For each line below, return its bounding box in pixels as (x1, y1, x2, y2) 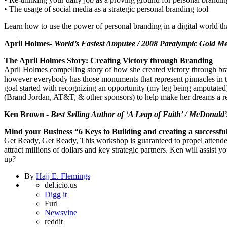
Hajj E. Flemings (36, 172, 90, 181)
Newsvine (45, 208, 77, 217)
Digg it (45, 190, 67, 199)
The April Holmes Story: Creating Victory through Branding (4, 56, 213, 65)
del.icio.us (45, 181, 77, 190)
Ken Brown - (4, 110, 51, 119)
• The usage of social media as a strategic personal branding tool (4, 5, 208, 14)
